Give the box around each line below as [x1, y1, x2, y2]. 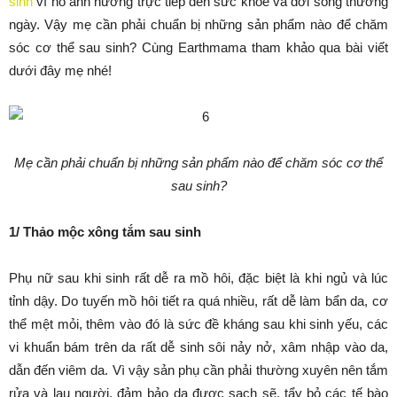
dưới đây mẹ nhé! [9, 63, 112, 78]
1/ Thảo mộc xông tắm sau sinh [9, 224, 201, 239]
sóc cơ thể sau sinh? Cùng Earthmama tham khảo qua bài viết [9, 40, 388, 55]
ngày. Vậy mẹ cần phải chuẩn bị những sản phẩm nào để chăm [9, 17, 388, 32]
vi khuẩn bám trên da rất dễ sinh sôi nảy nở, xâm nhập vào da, [9, 339, 388, 354]
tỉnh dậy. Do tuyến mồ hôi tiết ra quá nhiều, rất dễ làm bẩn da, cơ [9, 293, 388, 308]
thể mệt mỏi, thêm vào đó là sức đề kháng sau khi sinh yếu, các [9, 316, 388, 331]
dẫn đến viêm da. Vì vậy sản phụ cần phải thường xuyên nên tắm [9, 362, 388, 378]
